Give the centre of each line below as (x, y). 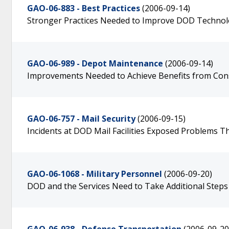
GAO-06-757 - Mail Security (81, 119)
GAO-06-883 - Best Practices (84, 8)
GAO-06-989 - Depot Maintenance (95, 63)
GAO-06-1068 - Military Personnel (95, 174)
